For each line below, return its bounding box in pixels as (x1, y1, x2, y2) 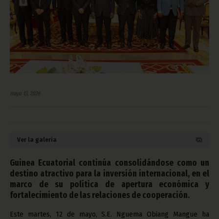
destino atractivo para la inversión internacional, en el (10, 168, 209, 179)
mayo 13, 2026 (10, 89, 41, 97)
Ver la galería (17, 136, 57, 143)
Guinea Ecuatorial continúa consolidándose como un (10, 157, 209, 168)
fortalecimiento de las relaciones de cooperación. (10, 189, 190, 200)
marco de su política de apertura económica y (10, 178, 209, 190)
